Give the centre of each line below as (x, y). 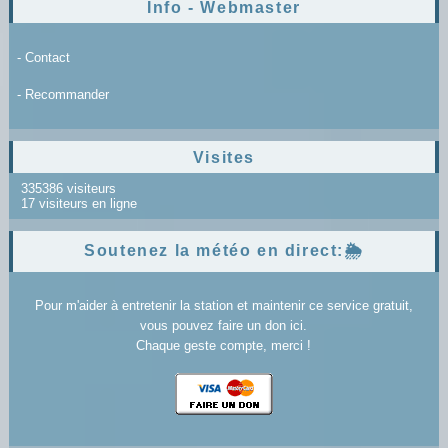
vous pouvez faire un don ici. (224, 325)
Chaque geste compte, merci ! (224, 345)
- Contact (43, 57)
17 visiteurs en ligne (76, 203)
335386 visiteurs (66, 188)
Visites (224, 157)
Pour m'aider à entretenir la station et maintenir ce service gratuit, (223, 305)
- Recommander (62, 94)
